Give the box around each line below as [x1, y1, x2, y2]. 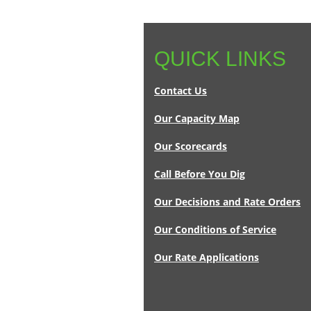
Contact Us [154, 84, 207, 98]
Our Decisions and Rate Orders [154, 195, 301, 209]
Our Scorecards [154, 140, 227, 153]
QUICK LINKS [154, 47, 286, 71]
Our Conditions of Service [154, 223, 276, 237]
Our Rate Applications [154, 251, 259, 264]
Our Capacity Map [154, 112, 239, 126]
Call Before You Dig [154, 167, 245, 181]
